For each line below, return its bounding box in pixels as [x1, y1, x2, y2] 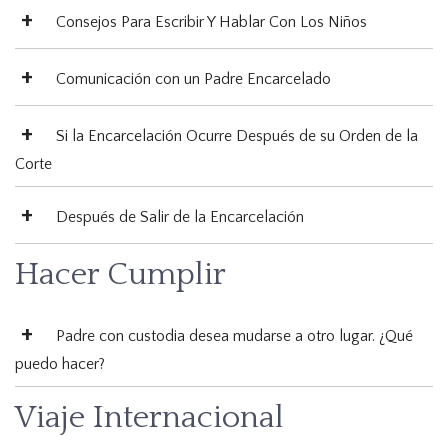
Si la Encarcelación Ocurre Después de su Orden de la [56, 127, 418, 146]
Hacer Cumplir [15, 257, 226, 293]
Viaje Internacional [15, 400, 284, 436]
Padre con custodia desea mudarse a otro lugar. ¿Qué [56, 327, 413, 346]
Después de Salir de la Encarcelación [56, 208, 304, 227]
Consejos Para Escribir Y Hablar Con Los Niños [56, 13, 367, 32]
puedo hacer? [15, 355, 105, 374]
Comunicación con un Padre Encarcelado [56, 70, 331, 89]
